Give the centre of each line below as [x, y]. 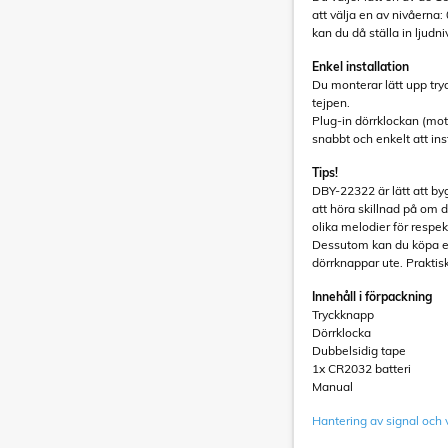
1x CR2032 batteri [361, 368]
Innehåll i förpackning [372, 296]
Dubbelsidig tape [359, 350]
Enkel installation [360, 66]
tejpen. [331, 102]
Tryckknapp [343, 314]
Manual [332, 386]
